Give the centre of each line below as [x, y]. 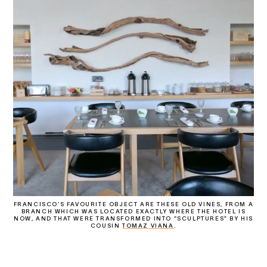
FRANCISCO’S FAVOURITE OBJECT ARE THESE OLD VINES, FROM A [133, 204]
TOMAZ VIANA [148, 225]
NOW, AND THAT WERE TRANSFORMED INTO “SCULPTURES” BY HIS [133, 218]
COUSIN [106, 225]
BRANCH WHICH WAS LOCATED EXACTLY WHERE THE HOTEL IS [133, 211]
